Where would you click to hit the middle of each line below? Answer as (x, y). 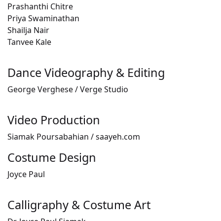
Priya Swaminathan (43, 18)
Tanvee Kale (29, 42)
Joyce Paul (26, 174)
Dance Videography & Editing (86, 73)
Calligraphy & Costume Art (79, 205)
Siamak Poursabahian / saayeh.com (74, 137)
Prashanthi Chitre (40, 7)
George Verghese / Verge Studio (68, 90)
